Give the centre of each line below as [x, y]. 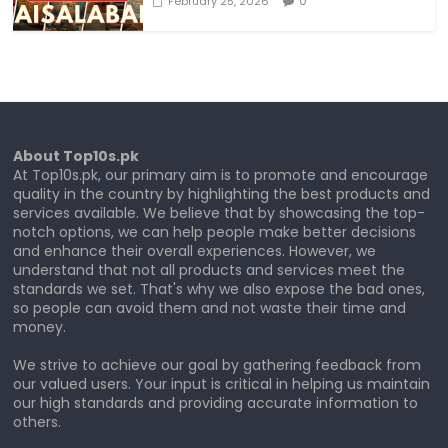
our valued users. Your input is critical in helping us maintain [222, 383]
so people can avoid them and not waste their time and [210, 307]
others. [37, 421]
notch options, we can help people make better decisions [215, 231]
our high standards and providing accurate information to [216, 402]
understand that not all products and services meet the [209, 269]
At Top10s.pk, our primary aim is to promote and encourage [221, 174]
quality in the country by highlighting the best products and [222, 193]
